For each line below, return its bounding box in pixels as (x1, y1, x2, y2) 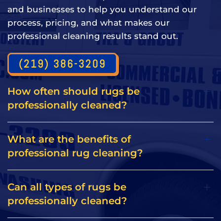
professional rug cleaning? (7, 147, 143, 159)
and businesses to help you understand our (7, 4, 197, 15)
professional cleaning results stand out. (7, 31, 178, 41)
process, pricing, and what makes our (7, 18, 170, 28)
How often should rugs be (7, 85, 140, 98)
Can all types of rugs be (7, 181, 126, 193)
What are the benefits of (7, 133, 131, 146)
